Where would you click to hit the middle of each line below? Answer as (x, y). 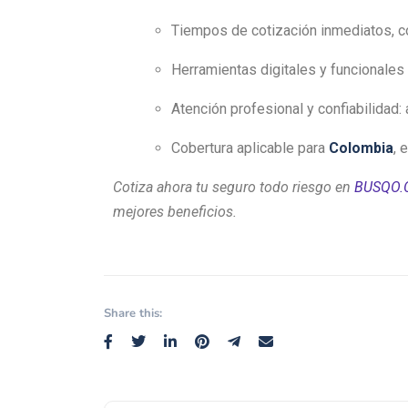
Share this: (133, 313)
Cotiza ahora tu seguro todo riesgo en (234, 187)
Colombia (361, 148)
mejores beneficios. (175, 211)
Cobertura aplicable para (250, 148)
